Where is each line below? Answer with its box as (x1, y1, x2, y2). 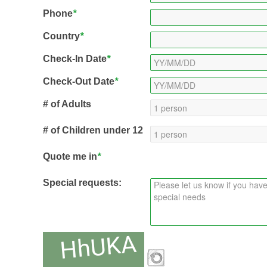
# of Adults (42, 99, 91, 110)
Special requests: (42, 178, 122, 188)
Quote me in (42, 151, 97, 162)
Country (42, 31, 80, 42)
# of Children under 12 (42, 125, 143, 136)
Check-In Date (42, 54, 107, 64)
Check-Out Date (42, 76, 114, 87)
